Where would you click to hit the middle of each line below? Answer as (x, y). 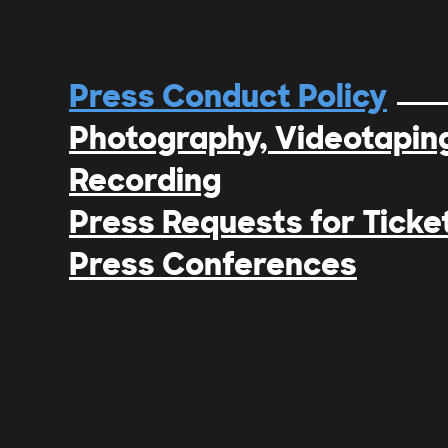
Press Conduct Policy (228, 97)
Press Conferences (213, 265)
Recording (145, 181)
